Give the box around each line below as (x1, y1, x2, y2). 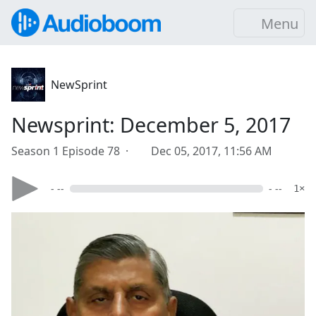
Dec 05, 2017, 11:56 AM (151, 143, 272, 159)
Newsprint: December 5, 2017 (11, 111, 291, 138)
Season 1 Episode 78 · (11, 143, 134, 159)
